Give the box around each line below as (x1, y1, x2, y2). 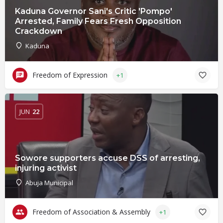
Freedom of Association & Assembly (32, 207, 150, 217)
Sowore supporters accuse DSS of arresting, (15, 153, 200, 163)
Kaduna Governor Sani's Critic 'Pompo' (15, 6, 172, 16)
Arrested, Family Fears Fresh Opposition (15, 16, 181, 26)
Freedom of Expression (32, 70, 108, 80)
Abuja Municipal (25, 178, 73, 187)
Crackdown (15, 26, 62, 36)
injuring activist (15, 163, 77, 173)
